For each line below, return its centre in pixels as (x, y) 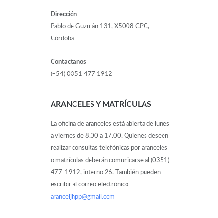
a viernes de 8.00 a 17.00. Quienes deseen (109, 136)
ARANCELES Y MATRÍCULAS (101, 104)
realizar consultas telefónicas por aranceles (109, 148)
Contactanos (68, 62)
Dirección (64, 14)
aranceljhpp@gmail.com (82, 197)
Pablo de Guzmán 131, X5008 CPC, (100, 26)
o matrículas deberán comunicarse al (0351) (110, 160)
